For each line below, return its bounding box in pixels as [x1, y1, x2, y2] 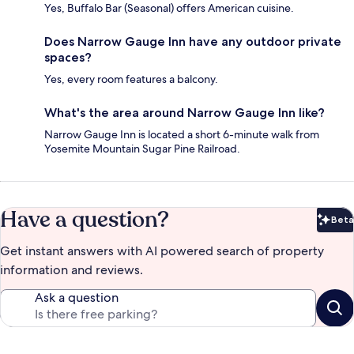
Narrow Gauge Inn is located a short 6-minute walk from [44, 127, 319, 142]
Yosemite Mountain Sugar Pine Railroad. [44, 141, 240, 156]
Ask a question [35, 289, 119, 307]
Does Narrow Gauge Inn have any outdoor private [44, 34, 341, 50]
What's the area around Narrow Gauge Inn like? [44, 105, 325, 121]
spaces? [44, 50, 92, 66]
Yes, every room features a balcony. [44, 72, 218, 87]
